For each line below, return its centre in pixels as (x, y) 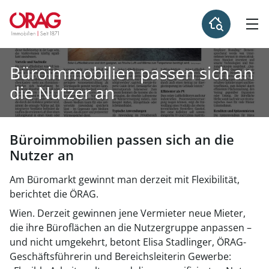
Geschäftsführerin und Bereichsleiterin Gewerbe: (120, 256)
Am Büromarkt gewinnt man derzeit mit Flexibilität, (125, 180)
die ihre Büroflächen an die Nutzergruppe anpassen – (131, 228)
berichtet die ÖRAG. (54, 194)
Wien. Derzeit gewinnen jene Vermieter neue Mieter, (128, 213)
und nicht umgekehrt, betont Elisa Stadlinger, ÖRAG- (128, 242)
